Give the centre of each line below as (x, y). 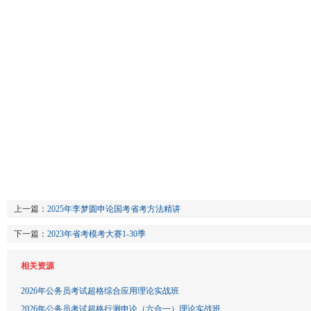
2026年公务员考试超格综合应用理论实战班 (100, 291)
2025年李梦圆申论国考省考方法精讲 (114, 209)
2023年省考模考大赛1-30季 (96, 234)
